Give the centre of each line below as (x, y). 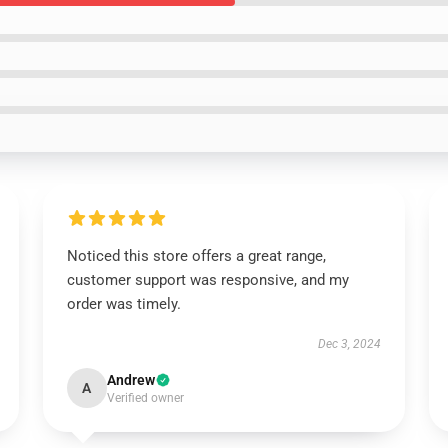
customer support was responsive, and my (207, 280)
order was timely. (123, 304)
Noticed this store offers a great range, (196, 256)
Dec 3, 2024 (350, 344)
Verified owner (145, 398)
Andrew (130, 380)
